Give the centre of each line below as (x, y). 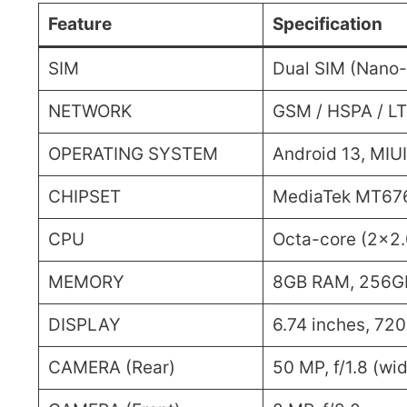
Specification (327, 25)
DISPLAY (84, 325)
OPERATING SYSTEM (133, 154)
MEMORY (86, 283)
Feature (79, 25)
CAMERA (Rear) (111, 368)
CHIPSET (84, 197)
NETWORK (89, 112)
